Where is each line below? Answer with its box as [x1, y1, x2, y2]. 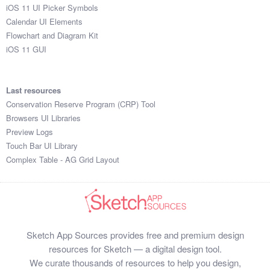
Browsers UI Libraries [6, 112, 81, 124]
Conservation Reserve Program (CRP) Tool [6, 98, 155, 110]
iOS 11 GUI [6, 43, 46, 55]
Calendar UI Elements [6, 15, 83, 27]
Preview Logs [6, 126, 53, 138]
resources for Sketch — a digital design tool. [48, 242, 222, 256]
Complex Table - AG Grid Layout [6, 154, 119, 166]
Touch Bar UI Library [6, 140, 78, 152]
